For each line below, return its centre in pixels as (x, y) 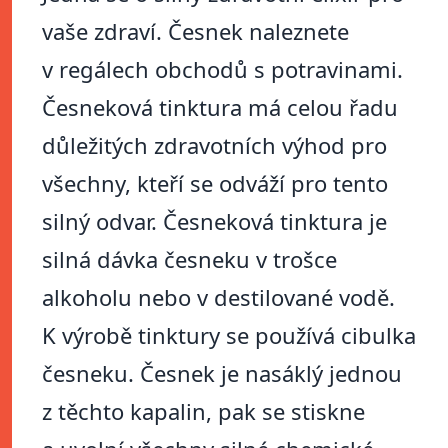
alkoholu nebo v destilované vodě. (218, 297)
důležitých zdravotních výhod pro (214, 145)
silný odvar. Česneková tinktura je (214, 221)
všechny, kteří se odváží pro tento (215, 183)
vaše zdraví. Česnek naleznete (195, 31)
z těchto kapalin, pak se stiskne (203, 411)
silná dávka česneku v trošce (189, 259)
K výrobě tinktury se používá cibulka (229, 335)
